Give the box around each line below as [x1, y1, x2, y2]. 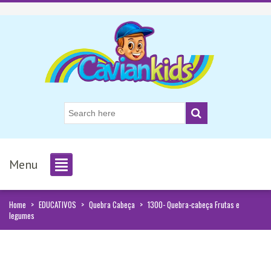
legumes [9, 209, 34, 222]
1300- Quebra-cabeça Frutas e [148, 198, 240, 211]
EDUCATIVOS [39, 198, 76, 211]
